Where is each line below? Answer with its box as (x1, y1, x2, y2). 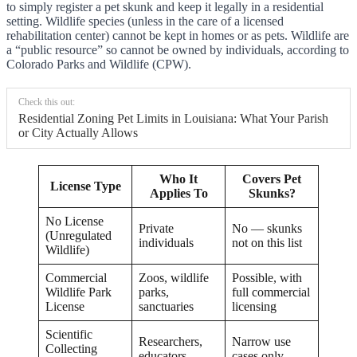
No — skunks (232, 222, 302, 236)
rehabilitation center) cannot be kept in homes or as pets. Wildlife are (6, 29, 349, 43)
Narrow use (232, 335, 291, 349)
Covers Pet (242, 172, 301, 186)
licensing (232, 300, 277, 314)
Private (139, 222, 174, 236)
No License (45, 214, 104, 229)
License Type (49, 179, 121, 194)
